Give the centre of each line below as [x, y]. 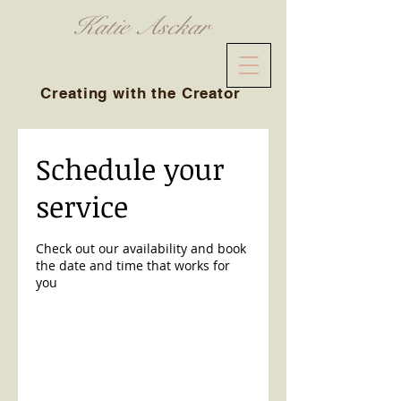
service [82, 206]
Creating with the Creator [143, 93]
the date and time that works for [133, 265]
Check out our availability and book [141, 248]
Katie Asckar [143, 26]
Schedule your [130, 169]
